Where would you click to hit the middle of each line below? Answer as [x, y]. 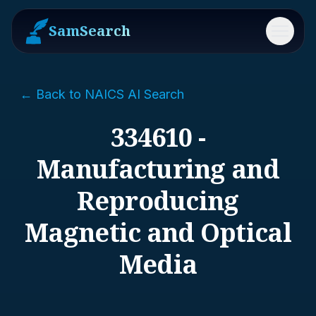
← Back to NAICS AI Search [102, 94]
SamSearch [90, 31]
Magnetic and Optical [158, 232]
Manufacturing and [158, 169]
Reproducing [158, 201]
